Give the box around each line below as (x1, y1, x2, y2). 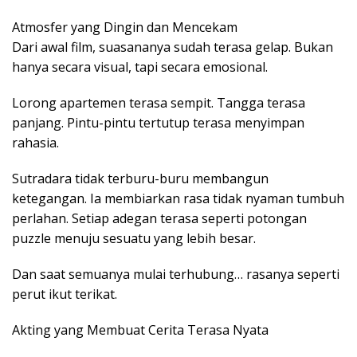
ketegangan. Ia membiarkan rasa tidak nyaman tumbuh (12, 190, 344, 208)
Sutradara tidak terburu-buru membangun (12, 170, 269, 188)
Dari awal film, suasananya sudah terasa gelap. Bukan (12, 38, 333, 57)
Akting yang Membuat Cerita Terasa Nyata (12, 321, 269, 339)
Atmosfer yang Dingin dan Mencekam (12, 18, 237, 37)
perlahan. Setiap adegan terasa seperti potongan (12, 210, 307, 228)
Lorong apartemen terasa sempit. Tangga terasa (12, 94, 305, 112)
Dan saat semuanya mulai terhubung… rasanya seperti (12, 265, 339, 284)
